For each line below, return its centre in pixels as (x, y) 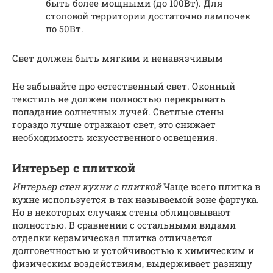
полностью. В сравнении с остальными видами (124, 225)
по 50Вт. (65, 28)
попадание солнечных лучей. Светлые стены (118, 111)
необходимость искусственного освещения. (115, 137)
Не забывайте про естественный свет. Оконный (124, 86)
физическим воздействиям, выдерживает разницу (132, 263)
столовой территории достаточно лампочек (148, 16)
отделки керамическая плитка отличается (112, 237)
